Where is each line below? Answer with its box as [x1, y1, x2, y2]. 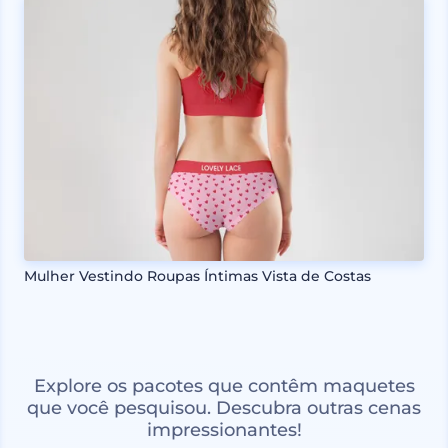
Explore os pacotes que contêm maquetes [33, 374, 415, 397]
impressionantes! [146, 418, 302, 441]
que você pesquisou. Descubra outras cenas [27, 396, 421, 419]
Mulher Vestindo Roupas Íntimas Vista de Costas [24, 266, 371, 285]
